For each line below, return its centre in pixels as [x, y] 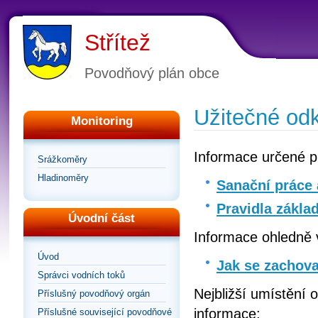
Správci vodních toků [81, 275]
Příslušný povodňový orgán [94, 294]
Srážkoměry [62, 159]
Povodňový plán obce [152, 73]
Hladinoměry [63, 178]
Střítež [117, 43]
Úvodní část [102, 218]
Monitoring [102, 121]
